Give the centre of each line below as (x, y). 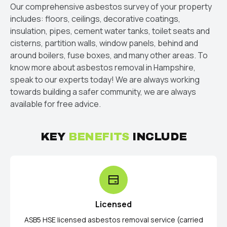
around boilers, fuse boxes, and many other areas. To (109, 55)
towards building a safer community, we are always (103, 91)
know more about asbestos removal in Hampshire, (103, 67)
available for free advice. (55, 104)
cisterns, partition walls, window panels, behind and (104, 43)
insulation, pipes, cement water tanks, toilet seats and (110, 31)
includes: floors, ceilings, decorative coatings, (95, 18)
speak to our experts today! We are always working (105, 79)
